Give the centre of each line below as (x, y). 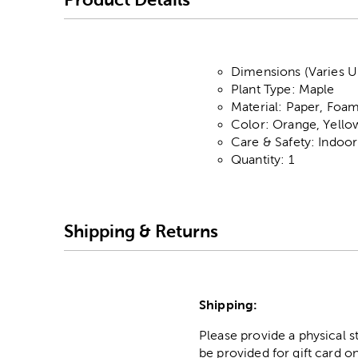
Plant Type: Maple (283, 89)
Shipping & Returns (141, 231)
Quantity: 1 (263, 160)
